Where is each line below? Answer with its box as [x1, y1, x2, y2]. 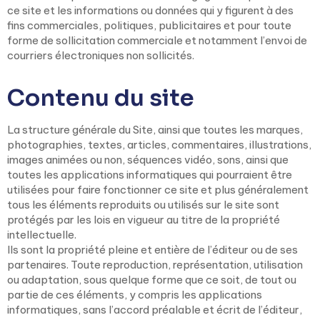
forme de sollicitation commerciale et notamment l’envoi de [7, 34, 307, 47]
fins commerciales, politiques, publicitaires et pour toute [7, 19, 291, 32]
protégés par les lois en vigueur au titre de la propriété [7, 213, 280, 226]
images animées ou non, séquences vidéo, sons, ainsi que [7, 153, 289, 166]
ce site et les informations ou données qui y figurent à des [7, 4, 294, 17]
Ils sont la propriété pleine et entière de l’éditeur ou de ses [7, 243, 298, 256]
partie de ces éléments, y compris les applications [7, 288, 262, 301]
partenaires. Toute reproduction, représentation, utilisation [7, 258, 303, 271]
